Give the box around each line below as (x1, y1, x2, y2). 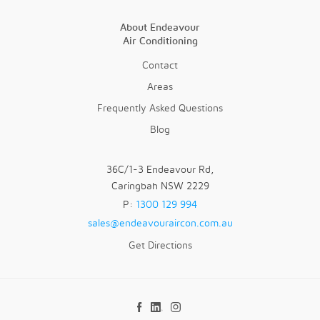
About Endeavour (120, 22, 200, 33)
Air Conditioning (122, 36, 198, 46)
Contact (142, 60, 178, 71)
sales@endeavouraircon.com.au (87, 218, 233, 229)
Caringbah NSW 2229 (111, 181, 209, 191)
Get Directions (128, 240, 192, 251)
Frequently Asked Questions (97, 103, 223, 114)
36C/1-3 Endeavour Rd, (106, 164, 214, 175)
